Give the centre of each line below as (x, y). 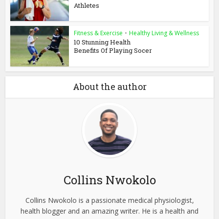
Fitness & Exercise (99, 33)
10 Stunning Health (102, 42)
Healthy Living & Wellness (164, 33)
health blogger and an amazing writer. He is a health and (109, 211)
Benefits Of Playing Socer (113, 51)
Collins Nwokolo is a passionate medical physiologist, (109, 200)
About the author (109, 87)
